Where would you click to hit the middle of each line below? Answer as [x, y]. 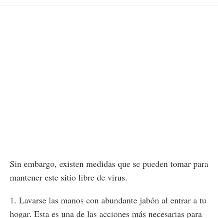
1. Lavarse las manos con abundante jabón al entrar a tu [108, 200]
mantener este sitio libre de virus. [69, 177]
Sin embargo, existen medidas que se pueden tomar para [109, 164]
